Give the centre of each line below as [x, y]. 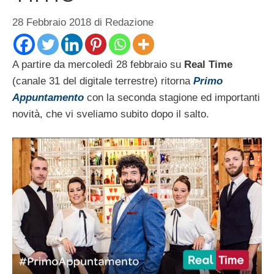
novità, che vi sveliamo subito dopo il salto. [111, 114]
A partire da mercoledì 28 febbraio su [98, 64]
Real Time [208, 64]
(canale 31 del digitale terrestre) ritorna [103, 81]
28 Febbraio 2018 [52, 22]
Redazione [129, 22]
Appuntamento [48, 97]
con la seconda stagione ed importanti [172, 97]
